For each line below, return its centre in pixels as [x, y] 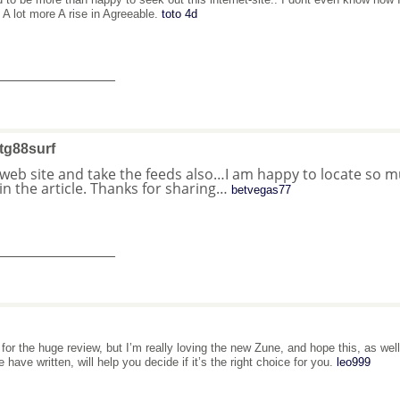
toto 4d [179, 13]
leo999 [354, 362]
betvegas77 [261, 189]
